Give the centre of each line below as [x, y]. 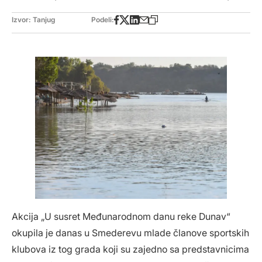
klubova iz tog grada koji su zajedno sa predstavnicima [130, 249]
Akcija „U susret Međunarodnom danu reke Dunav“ [121, 216]
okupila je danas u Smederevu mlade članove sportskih [130, 232]
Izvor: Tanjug [33, 20]
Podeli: [103, 20]
